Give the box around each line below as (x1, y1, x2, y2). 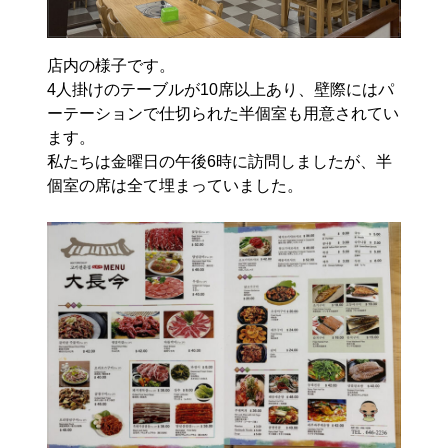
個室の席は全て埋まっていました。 (47, 176, 304, 194)
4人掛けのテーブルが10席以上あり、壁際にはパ (47, 80, 395, 98)
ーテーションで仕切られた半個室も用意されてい (47, 104, 400, 122)
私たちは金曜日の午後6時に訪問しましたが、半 (47, 152, 393, 170)
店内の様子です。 (47, 56, 176, 74)
